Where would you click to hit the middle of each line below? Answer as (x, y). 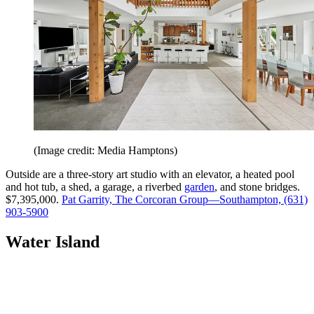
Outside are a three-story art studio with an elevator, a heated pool (150, 175)
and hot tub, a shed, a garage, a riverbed (95, 187)
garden (199, 187)
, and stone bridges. (257, 187)
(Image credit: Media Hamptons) (105, 151)
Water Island (53, 242)
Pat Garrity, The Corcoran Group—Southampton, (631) (185, 200)
